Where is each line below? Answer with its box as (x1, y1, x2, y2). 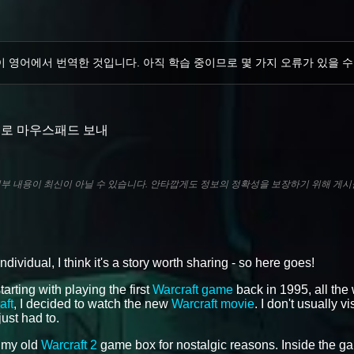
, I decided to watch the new (13, 296, 171, 311)
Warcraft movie (171, 296, 254, 311)
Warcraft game (153, 282, 233, 296)
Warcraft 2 (41, 337, 97, 352)
